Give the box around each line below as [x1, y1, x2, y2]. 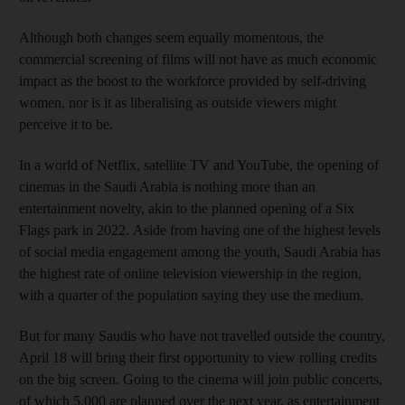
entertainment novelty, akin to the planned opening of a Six [19, 200, 354, 216]
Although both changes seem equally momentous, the [19, 29, 324, 45]
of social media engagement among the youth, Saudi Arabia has [19, 243, 381, 259]
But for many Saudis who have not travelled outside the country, [19, 327, 385, 344]
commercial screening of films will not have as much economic [19, 51, 377, 67]
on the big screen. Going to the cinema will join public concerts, [19, 371, 382, 387]
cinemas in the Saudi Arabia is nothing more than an [19, 178, 316, 194]
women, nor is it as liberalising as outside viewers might [19, 94, 336, 110]
